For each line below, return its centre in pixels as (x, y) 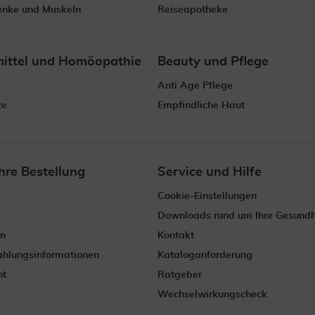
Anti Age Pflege (195, 86)
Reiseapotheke (193, 10)
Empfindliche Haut (201, 105)
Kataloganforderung (205, 255)
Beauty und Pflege (213, 62)
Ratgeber (179, 275)
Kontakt (175, 236)
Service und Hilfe (209, 172)
